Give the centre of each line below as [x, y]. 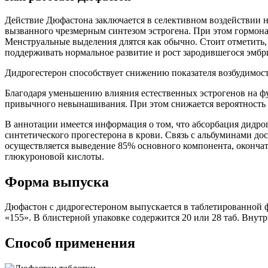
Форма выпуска [57, 182]
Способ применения [70, 243]
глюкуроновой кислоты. [54, 156]
